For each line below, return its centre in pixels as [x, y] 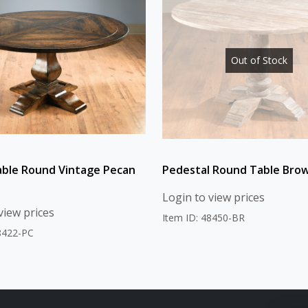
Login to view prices [213, 197]
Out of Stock [259, 60]
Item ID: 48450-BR [203, 217]
